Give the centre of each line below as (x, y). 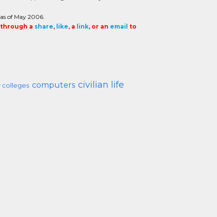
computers (53, 85)
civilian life (101, 85)
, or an (99, 26)
